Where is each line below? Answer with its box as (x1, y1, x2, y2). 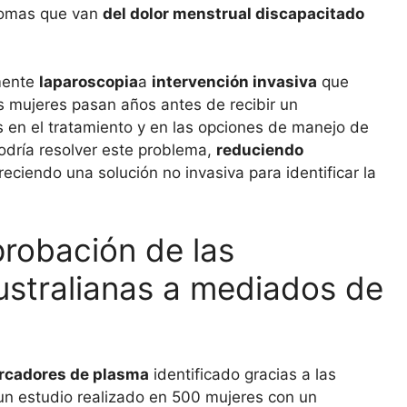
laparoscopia (39, 73, 138, 92)
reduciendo (216, 141, 303, 160)
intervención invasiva (152, 73, 317, 92)
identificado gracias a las (149, 364, 336, 383)
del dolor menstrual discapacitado (103, 4, 364, 23)
